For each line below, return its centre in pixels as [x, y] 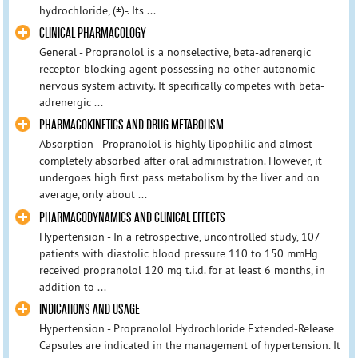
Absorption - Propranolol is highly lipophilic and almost [175, 144]
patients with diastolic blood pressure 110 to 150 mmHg [178, 253]
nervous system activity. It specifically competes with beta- [181, 86]
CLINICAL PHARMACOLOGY [92, 34]
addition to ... [72, 286]
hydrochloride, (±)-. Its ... [97, 11]
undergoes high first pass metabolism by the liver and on [179, 178]
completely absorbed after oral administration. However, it [180, 161]
